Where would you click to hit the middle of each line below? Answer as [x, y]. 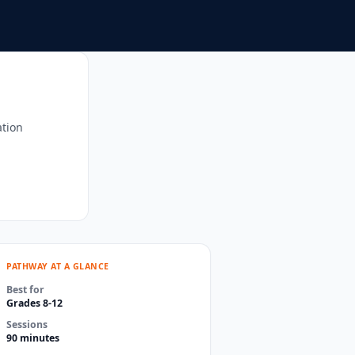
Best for [25, 289]
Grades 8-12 [34, 303]
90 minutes [33, 338]
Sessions [27, 324]
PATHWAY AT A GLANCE [58, 266]
